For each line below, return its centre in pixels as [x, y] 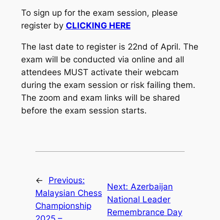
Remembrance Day [145, 212]
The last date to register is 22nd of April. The [110, 46]
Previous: [67, 180]
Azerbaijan [152, 186]
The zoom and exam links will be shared [100, 97]
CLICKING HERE [98, 25]
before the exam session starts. [84, 110]
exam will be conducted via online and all [102, 59]
